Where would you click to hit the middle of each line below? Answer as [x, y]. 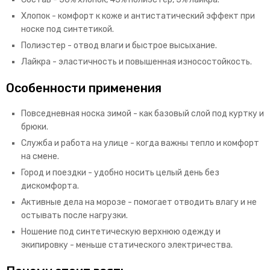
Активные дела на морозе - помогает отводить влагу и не [139, 202]
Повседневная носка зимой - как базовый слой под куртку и [143, 114]
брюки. [35, 127]
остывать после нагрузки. [74, 216]
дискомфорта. [50, 186]
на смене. [40, 157]
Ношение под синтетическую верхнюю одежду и [121, 232]
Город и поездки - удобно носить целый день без [120, 173]
